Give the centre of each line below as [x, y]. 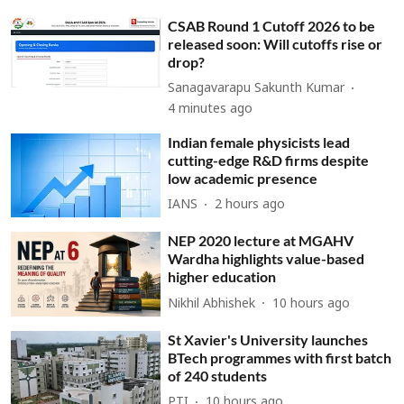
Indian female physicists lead [259, 142]
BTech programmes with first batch [280, 357]
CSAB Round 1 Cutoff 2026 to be [272, 25]
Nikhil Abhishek [212, 304]
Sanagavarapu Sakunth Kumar [257, 89]
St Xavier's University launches [268, 339]
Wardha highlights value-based [266, 259]
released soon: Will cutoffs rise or [275, 43]
